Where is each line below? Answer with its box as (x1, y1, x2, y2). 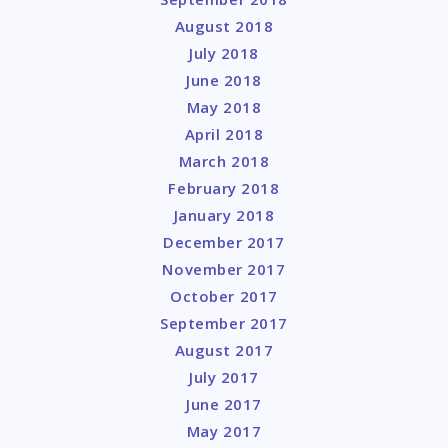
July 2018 (189, 43, 259, 64)
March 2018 (178, 151, 270, 172)
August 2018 (174, 16, 274, 37)
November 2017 (162, 259, 286, 280)
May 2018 (186, 97, 262, 118)
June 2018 (186, 70, 262, 91)
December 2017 (162, 232, 286, 253)
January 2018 (173, 205, 275, 226)
